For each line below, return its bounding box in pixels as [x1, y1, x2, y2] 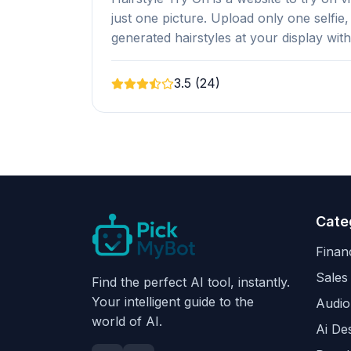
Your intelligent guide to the [92, 294, 254, 310]
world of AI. [92, 313, 162, 330]
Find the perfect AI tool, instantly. [92, 274, 290, 291]
